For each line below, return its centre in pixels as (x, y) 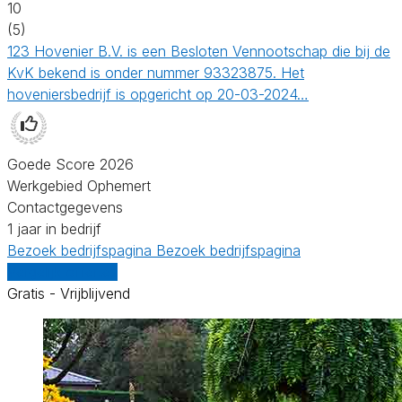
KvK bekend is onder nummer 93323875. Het (156, 72)
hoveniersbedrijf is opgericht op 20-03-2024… (158, 94)
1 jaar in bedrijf (54, 228)
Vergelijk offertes (62, 271)
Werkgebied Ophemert (79, 185)
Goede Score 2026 (70, 164)
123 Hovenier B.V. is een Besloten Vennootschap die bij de (199, 51)
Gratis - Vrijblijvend (69, 293)
